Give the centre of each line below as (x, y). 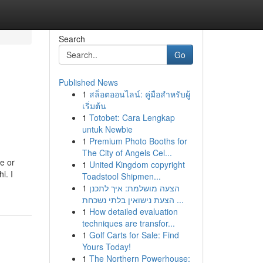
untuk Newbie (107, 129)
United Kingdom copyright (137, 164)
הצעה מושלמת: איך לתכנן (134, 188)
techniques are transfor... (128, 223)
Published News (88, 82)
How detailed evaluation (133, 211)
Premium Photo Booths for (138, 141)
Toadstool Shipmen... (121, 176)
